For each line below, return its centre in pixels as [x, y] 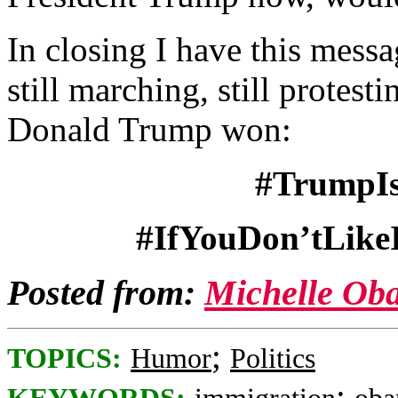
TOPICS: [64, 358]
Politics [273, 358]
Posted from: [106, 293]
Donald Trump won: [149, 129]
